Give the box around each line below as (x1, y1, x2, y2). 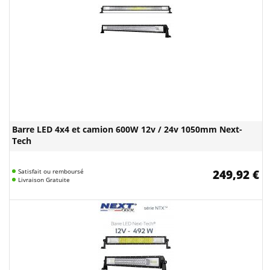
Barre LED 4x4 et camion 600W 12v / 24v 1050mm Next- (12, 124, 242, 135)
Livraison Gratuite (18, 175, 70, 184)
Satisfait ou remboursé (18, 167, 84, 175)
